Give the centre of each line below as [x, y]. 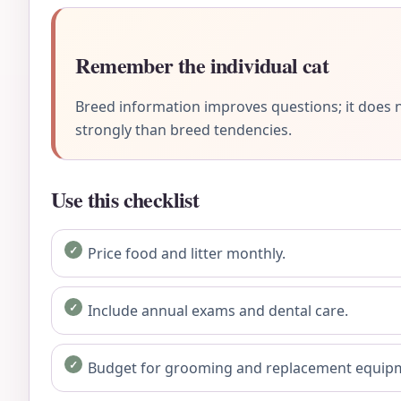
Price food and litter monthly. [187, 253]
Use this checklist [125, 200]
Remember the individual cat [202, 65]
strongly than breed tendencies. [184, 130]
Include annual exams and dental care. [218, 310]
